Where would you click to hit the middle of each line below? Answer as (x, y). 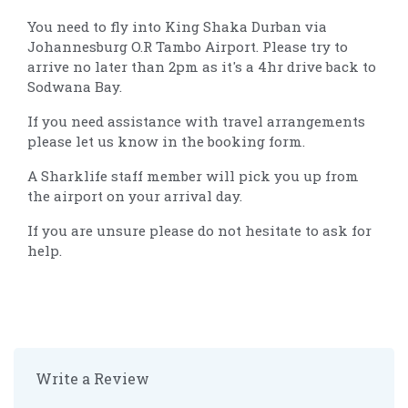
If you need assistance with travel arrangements (196, 121)
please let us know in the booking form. (166, 141)
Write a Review (92, 378)
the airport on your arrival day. (135, 195)
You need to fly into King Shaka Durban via (177, 26)
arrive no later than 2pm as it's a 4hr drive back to (202, 66)
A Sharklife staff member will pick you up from (193, 175)
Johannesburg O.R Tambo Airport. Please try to (188, 46)
